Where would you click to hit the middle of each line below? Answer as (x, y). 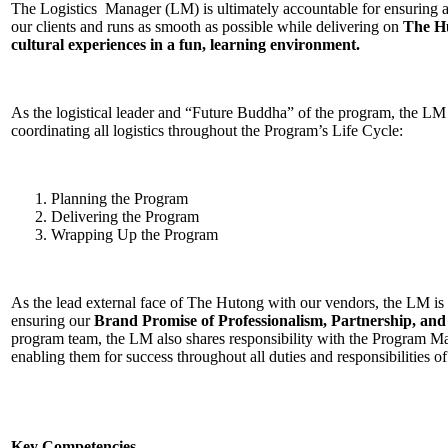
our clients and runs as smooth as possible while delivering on (207, 26)
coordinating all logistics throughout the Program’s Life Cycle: (207, 130)
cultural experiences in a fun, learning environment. (185, 44)
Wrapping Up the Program (134, 234)
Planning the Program (119, 198)
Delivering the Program (125, 216)
